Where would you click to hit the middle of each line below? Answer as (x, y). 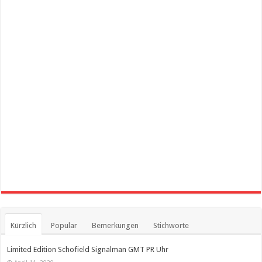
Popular (64, 225)
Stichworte (171, 225)
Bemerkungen (116, 225)
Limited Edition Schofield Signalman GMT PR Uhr (88, 249)
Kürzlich (24, 225)
